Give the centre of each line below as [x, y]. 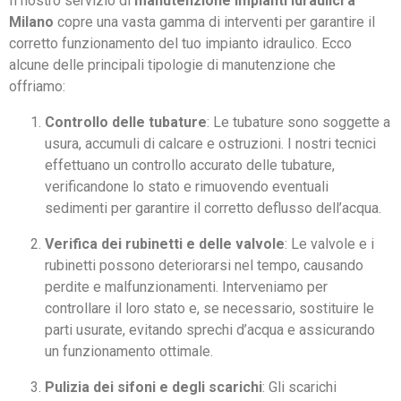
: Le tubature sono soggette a [299, 123]
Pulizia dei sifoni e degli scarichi [154, 388]
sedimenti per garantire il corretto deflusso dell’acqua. [213, 209]
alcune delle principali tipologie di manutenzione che [172, 65]
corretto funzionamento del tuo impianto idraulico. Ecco [180, 44]
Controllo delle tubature [126, 123]
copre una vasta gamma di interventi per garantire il [214, 22]
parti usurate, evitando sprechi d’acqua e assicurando [210, 330]
